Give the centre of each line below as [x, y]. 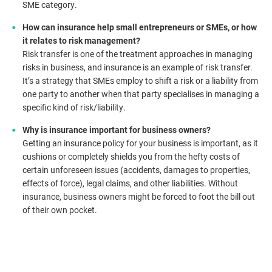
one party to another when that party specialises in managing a [141, 94]
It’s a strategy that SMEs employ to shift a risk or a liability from [140, 80]
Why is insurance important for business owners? [117, 130]
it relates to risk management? [82, 40]
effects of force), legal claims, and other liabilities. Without [130, 183]
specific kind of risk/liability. [74, 107]
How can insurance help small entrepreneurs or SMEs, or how [140, 27]
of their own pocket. [60, 210]
